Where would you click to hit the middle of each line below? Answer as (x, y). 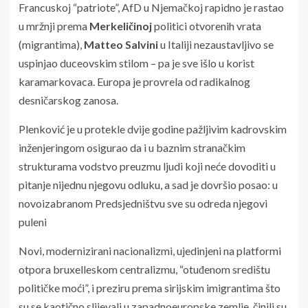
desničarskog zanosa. (68, 100)
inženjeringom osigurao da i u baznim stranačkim (132, 147)
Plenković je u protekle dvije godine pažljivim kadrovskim (153, 129)
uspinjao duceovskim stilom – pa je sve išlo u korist (136, 63)
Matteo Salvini (121, 44)
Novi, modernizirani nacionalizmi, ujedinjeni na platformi (150, 250)
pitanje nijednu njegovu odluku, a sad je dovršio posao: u (148, 184)
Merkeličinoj (121, 25)
